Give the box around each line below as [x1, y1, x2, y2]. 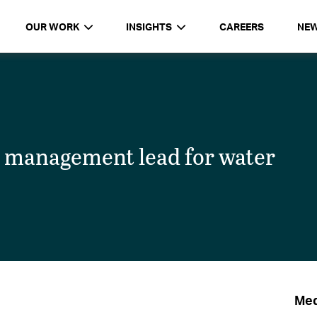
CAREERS [219, 21, 264, 33]
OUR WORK [25, 21, 79, 33]
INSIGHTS [126, 21, 173, 33]
